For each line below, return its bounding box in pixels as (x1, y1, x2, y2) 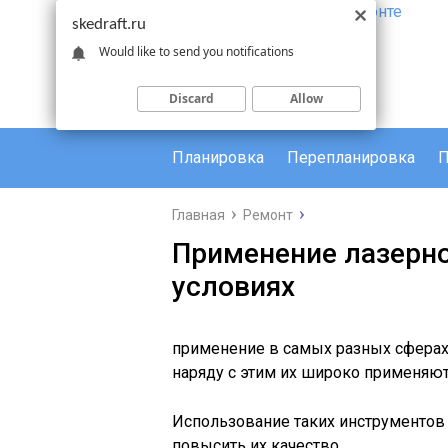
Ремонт (243, 207, 293, 223)
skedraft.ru (72, 16, 146, 33)
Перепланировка (287, 148, 415, 167)
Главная (172, 207, 225, 223)
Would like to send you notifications (99, 42, 294, 60)
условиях (172, 270, 295, 303)
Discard (169, 89, 214, 107)
